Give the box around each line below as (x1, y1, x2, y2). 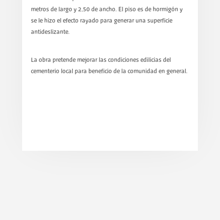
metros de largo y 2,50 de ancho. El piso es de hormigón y (30, 6, 183, 13)
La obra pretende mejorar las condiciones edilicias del (30, 56, 171, 63)
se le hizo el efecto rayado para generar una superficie (30, 18, 172, 25)
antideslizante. (30, 29, 70, 36)
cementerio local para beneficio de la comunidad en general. (30, 68, 188, 75)
